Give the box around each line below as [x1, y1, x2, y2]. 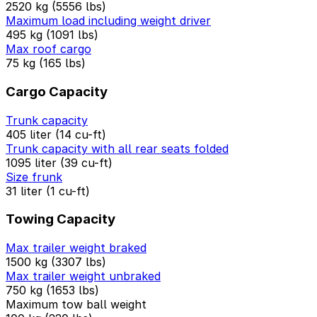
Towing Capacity [6, 211, 115, 228]
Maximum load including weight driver [6, 13, 211, 28]
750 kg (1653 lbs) [6, 282, 99, 297]
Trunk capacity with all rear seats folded [6, 141, 229, 156]
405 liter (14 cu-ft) [6, 127, 106, 142]
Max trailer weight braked [6, 240, 146, 255]
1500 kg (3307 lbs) [6, 254, 106, 269]
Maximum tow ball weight [6, 296, 146, 311]
